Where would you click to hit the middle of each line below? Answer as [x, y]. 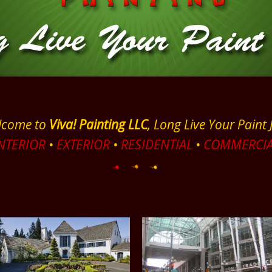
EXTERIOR [83, 145]
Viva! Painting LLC [98, 125]
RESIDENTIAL [156, 145]
